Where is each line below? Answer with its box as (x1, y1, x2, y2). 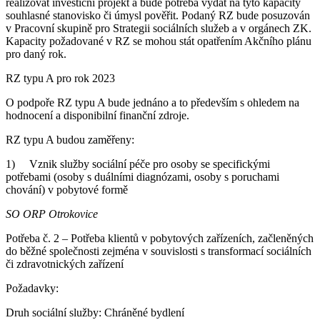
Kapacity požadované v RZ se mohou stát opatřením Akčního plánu (6, 34, 311, 47)
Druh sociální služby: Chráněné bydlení (6, 306, 184, 319)
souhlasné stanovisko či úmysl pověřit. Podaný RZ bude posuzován (6, 9, 310, 21)
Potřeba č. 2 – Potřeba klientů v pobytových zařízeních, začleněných (6, 231, 314, 244)
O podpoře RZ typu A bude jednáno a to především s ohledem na (6, 96, 299, 109)
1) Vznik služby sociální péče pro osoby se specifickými (6, 157, 270, 170)
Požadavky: (6, 281, 59, 294)
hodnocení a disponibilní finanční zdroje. (6, 109, 189, 121)
